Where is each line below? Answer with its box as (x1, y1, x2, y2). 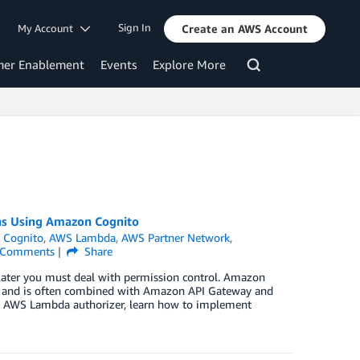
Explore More (153, 57, 226, 72)
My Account (18, 21, 81, 35)
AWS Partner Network (121, 231, 231, 244)
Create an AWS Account (182, 21, 308, 35)
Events (100, 57, 137, 72)
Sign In (118, 21, 151, 35)
